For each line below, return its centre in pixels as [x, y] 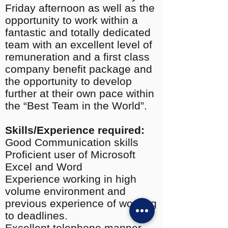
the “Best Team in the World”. [76, 106]
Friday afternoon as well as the [80, 8]
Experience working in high [71, 179]
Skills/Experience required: [75, 130]
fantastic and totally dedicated [78, 32]
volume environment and [65, 191]
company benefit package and [79, 69]
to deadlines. [36, 216]
